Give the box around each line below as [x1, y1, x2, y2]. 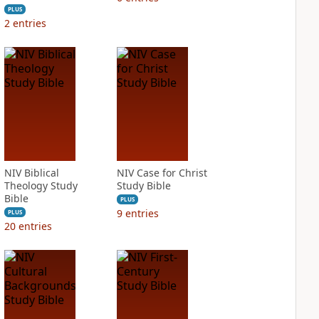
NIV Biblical [4, 166, 59, 179]
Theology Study [4, 179, 78, 192]
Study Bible [116, 179, 171, 192]
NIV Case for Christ [116, 166, 207, 179]
